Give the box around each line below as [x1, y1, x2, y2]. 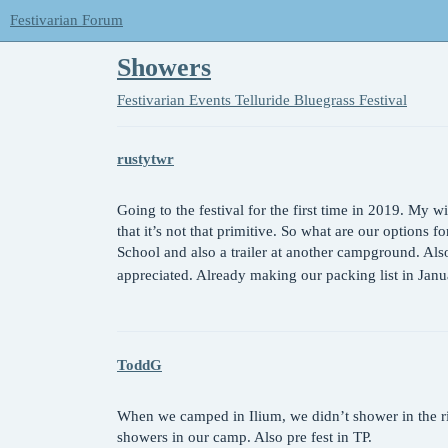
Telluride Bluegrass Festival [235, 91, 407, 108]
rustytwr [117, 151, 174, 168]
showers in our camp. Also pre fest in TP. [117, 428, 372, 445]
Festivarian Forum [10, 12, 123, 28]
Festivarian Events [117, 91, 231, 108]
